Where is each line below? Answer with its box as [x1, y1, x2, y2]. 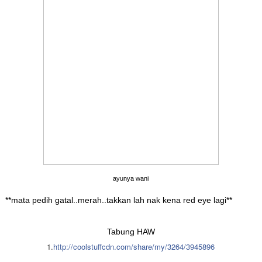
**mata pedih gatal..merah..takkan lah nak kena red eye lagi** [5, 195, 232, 205]
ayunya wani [113, 175, 149, 182]
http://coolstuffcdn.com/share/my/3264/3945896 [53, 241, 215, 253]
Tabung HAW [106, 227, 155, 237]
